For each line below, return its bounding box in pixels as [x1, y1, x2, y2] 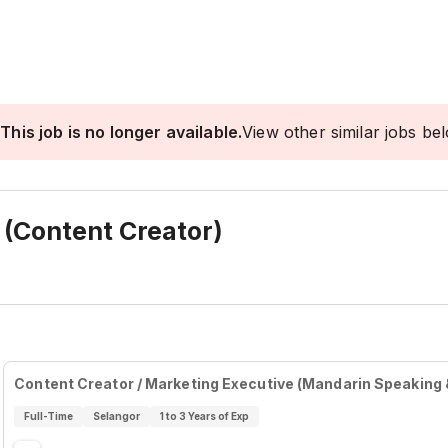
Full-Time [24, 410, 74, 422]
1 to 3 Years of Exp [159, 410, 249, 422]
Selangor [92, 410, 140, 422]
